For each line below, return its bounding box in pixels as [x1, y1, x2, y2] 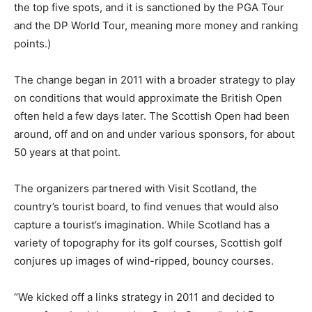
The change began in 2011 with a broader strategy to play [14, 72, 295, 86]
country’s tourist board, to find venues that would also [14, 199, 279, 213]
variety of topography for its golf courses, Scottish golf [14, 235, 282, 249]
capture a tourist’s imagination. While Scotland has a [14, 217, 270, 231]
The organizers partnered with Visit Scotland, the [14, 181, 257, 195]
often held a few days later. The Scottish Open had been [14, 109, 290, 123]
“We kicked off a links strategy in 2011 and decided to [14, 290, 274, 304]
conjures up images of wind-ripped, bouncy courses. [14, 253, 274, 267]
